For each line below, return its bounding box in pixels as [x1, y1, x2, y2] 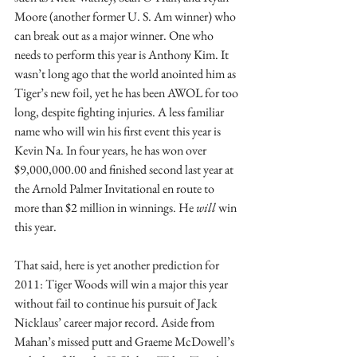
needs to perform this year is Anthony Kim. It [14, 46, 231, 63]
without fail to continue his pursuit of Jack [14, 295, 220, 312]
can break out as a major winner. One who [14, 27, 216, 44]
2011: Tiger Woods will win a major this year [14, 276, 230, 292]
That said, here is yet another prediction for [14, 257, 222, 273]
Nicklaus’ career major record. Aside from [14, 314, 217, 331]
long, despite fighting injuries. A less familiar [14, 104, 226, 120]
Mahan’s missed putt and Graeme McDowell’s [14, 333, 237, 350]
